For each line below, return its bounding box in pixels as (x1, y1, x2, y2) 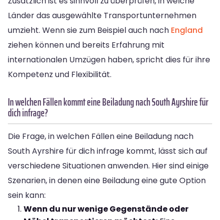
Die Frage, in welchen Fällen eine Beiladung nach (8, 130, 193, 142)
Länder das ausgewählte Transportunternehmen (8, 9, 196, 21)
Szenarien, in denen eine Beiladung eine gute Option (8, 174, 206, 186)
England (171, 24, 203, 36)
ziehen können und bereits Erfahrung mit (8, 39, 165, 51)
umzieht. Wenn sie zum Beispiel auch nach (8, 24, 171, 36)
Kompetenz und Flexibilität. (8, 68, 111, 80)
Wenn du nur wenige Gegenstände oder (24, 203, 189, 215)
